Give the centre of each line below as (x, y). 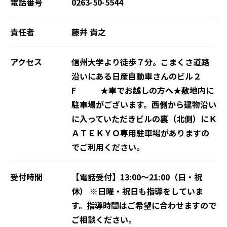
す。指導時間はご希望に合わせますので (144, 205)
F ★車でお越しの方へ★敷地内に (142, 90)
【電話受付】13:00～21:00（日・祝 (137, 177)
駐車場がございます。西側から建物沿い (144, 104)
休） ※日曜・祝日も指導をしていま (137, 191)
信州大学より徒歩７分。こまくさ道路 (140, 62)
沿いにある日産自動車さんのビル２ (136, 76)
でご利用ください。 (108, 147)
